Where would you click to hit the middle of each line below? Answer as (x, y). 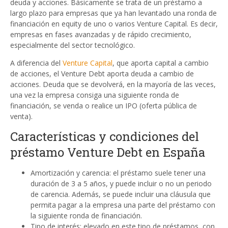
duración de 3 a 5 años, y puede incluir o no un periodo (121, 183)
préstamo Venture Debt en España (108, 152)
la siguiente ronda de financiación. (86, 216)
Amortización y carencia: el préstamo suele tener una (118, 173)
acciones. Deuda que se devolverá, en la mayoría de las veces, (113, 84)
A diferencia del (36, 63)
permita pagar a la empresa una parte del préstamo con (123, 205)
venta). (21, 116)
